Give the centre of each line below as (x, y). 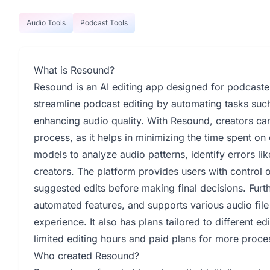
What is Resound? (74, 70)
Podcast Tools (104, 23)
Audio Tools (46, 23)
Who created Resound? (86, 256)
